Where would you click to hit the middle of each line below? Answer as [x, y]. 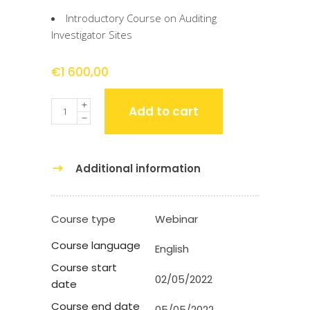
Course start [84, 268]
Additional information [138, 169]
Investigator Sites [92, 35]
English [172, 249]
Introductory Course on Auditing [141, 18]
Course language [96, 246]
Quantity [71, 106]
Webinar [176, 219]
